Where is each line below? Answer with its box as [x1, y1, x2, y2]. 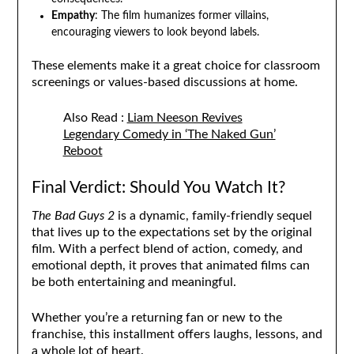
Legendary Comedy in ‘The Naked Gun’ [62, 128, 276, 141]
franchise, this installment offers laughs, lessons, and [31, 327, 322, 341]
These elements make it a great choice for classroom [31, 59, 320, 73]
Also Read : [62, 111, 127, 125]
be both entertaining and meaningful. [31, 275, 236, 288]
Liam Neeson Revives [126, 111, 243, 125]
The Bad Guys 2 [31, 209, 115, 222]
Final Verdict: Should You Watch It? [31, 179, 285, 196]
